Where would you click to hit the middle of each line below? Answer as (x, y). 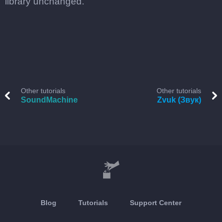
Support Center (156, 203)
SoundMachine (49, 100)
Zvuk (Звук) (179, 100)
